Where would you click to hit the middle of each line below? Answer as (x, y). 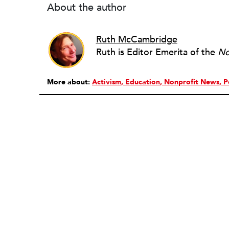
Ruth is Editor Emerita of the (157, 52)
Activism (107, 82)
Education (143, 82)
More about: (70, 82)
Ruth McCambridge (136, 39)
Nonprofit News (192, 82)
